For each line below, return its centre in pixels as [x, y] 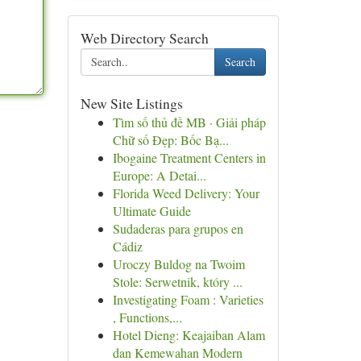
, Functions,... [147, 317]
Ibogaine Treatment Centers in [189, 158]
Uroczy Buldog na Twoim [178, 264]
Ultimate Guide [151, 211]
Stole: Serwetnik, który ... [177, 282]
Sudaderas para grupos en [178, 228]
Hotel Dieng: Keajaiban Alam [189, 335]
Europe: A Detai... [159, 175]
